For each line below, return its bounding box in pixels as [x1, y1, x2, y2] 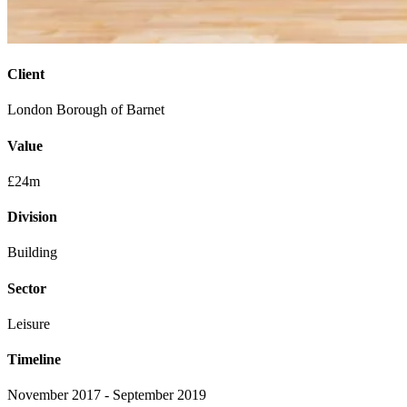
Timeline [7, 352, 61, 368]
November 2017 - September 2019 [7, 387, 206, 403]
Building [7, 244, 57, 261]
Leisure [7, 315, 50, 332]
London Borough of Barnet [7, 102, 164, 118]
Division [7, 209, 57, 225]
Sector [7, 280, 46, 296]
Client [7, 66, 45, 83]
